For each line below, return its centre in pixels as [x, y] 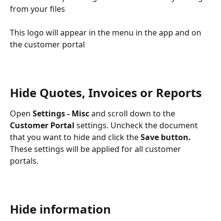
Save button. [167, 137]
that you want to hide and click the [75, 137]
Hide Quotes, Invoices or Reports [106, 92]
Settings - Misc [61, 113]
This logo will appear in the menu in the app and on [107, 32]
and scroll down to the [132, 113]
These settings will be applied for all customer [96, 149]
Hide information [60, 209]
